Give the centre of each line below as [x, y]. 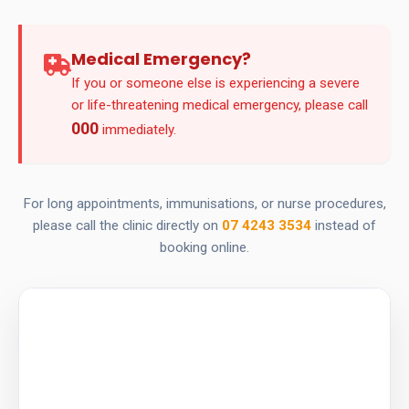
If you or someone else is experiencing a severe [215, 83]
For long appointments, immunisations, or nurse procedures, [204, 204]
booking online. [204, 247]
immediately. [137, 130]
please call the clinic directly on [127, 225]
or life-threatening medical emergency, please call [220, 105]
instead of [344, 225]
